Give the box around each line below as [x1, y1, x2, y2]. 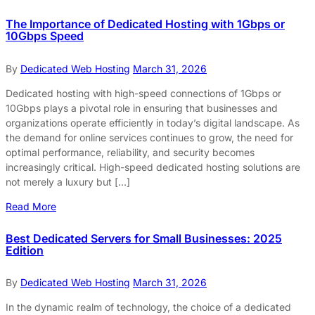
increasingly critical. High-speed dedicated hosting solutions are [6, 160, 300, 173]
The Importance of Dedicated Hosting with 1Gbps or [6, 17, 285, 32]
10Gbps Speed [6, 29, 84, 44]
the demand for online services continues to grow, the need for [6, 131, 293, 143]
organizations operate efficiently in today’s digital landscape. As [6, 116, 300, 129]
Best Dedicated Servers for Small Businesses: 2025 [6, 231, 282, 245]
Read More [6, 200, 56, 212]
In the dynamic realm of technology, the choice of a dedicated [6, 301, 291, 314]
